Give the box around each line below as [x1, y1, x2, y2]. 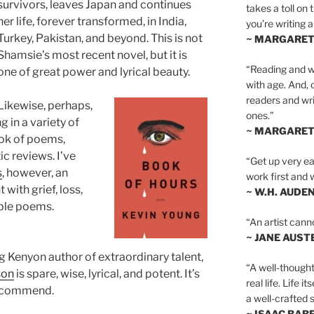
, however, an [2, 166, 68, 180]
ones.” [245, 109, 274, 121]
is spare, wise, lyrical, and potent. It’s [14, 267, 200, 281]
